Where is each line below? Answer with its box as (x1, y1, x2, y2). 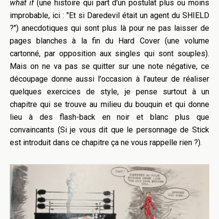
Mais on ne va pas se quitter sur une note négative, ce (10, 62, 209, 71)
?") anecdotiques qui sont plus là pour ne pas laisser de (10, 23, 209, 33)
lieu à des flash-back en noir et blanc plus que (10, 112, 209, 122)
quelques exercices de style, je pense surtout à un (10, 87, 209, 97)
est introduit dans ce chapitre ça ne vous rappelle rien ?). (10, 138, 202, 148)
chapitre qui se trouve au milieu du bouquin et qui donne (10, 100, 209, 109)
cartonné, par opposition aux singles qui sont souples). (10, 49, 209, 59)
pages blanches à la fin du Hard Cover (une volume (10, 36, 209, 46)
